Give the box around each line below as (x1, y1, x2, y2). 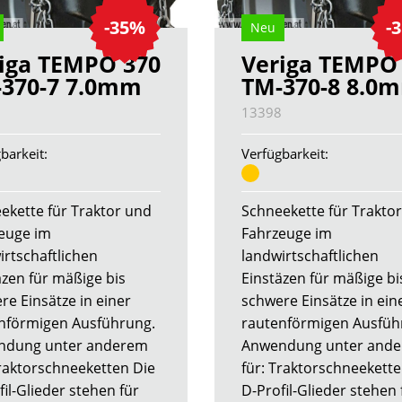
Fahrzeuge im (241, 223, 332, 244)
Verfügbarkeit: (241, 144, 328, 163)
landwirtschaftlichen (241, 246, 379, 267)
